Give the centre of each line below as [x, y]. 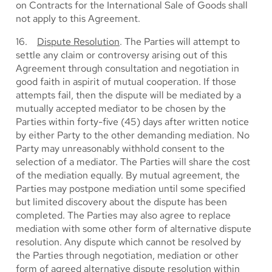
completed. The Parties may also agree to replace [123, 215]
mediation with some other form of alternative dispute [134, 229]
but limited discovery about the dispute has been [121, 202]
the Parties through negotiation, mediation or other [127, 255]
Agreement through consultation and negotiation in [127, 68]
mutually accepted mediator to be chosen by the [121, 108]
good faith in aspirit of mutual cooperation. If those [126, 82]
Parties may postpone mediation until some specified [131, 189]
